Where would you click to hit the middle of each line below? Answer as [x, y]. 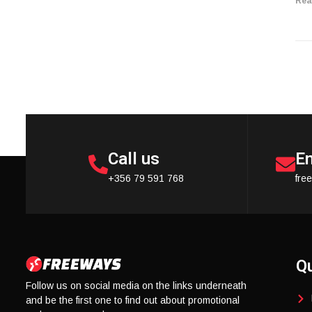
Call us [134, 158]
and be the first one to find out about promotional [133, 301]
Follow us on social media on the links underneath [136, 286]
